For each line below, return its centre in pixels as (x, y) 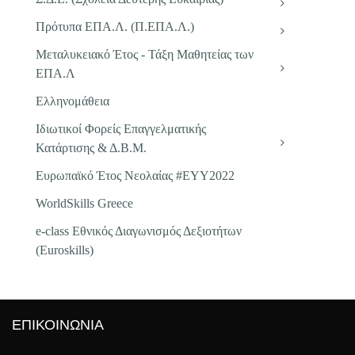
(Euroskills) (65, 250)
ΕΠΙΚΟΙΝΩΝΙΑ (58, 325)
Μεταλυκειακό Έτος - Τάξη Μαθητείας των (145, 54)
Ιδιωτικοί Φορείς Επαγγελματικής (121, 129)
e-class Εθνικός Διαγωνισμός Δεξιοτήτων (139, 231)
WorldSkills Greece (84, 203)
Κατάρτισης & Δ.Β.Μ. (91, 148)
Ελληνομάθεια (73, 101)
